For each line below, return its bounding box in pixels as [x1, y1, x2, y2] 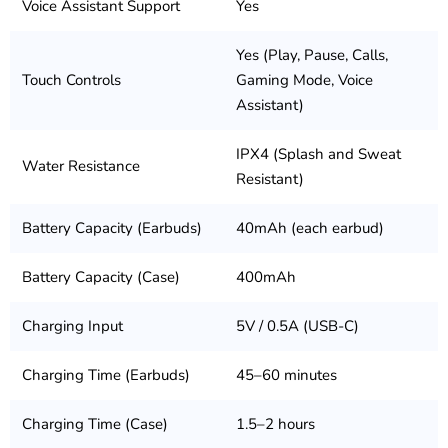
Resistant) [236, 169, 304, 190]
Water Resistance [22, 156, 140, 177]
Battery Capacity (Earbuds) [22, 218, 202, 239]
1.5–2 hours [236, 414, 315, 435]
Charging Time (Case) [22, 414, 168, 435]
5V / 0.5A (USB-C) [236, 316, 359, 337]
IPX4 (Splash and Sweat [236, 144, 401, 165]
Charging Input [22, 316, 123, 337]
